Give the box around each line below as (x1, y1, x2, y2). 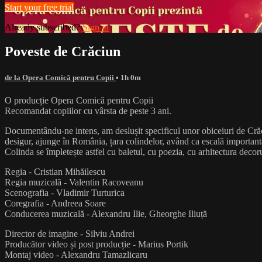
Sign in (82, 22, 109, 32)
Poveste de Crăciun (5, 44, 120, 60)
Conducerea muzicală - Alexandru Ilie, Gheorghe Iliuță (5, 208, 207, 219)
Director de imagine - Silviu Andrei (5, 228, 135, 239)
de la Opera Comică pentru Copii (5, 73, 116, 82)
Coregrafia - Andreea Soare (5, 198, 106, 208)
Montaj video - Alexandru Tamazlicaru (5, 249, 147, 260)
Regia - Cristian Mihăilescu (5, 166, 105, 177)
